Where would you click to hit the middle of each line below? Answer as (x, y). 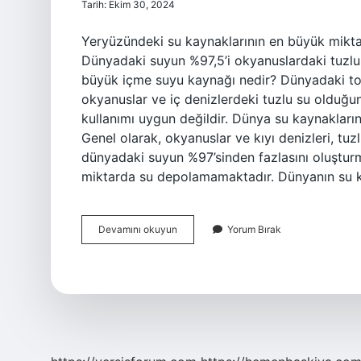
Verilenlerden (206, 228)
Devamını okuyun (138, 229)
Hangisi (193, 243)
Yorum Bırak (254, 229)
